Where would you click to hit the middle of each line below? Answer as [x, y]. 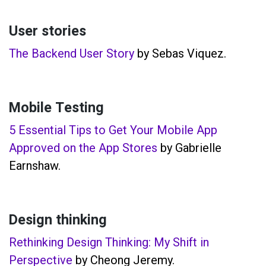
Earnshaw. [35, 165]
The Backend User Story [72, 53]
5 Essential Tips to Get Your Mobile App [113, 130]
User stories [47, 31]
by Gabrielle [189, 148]
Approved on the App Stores [83, 148]
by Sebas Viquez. [180, 53]
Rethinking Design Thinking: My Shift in [109, 242]
